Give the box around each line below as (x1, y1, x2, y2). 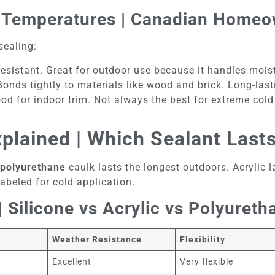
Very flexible (180, 257, 234, 267)
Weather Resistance (52, 234, 142, 245)
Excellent (52, 257, 92, 267)
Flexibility (180, 234, 226, 245)
